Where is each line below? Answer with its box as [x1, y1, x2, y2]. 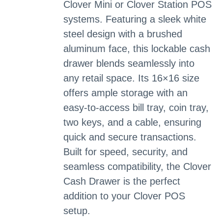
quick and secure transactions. [63, 132, 196, 142]
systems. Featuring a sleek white [63, 14, 206, 25]
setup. [63, 205, 90, 216]
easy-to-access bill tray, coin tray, [63, 102, 209, 113]
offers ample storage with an [63, 87, 188, 98]
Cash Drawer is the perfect [63, 176, 180, 187]
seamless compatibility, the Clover [63, 161, 211, 172]
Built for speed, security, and [63, 146, 188, 157]
